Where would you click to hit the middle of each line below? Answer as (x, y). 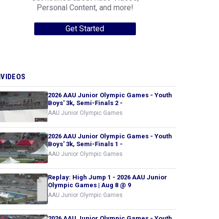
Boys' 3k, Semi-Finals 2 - (85, 103)
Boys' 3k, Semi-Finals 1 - (85, 144)
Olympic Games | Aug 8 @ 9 (89, 185)
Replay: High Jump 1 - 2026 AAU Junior (108, 177)
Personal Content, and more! (85, 8)
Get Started (85, 29)
